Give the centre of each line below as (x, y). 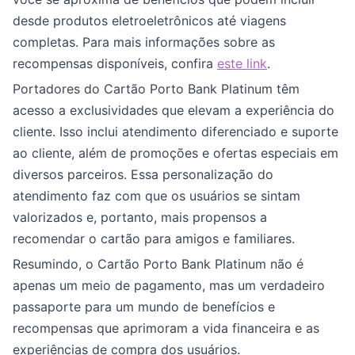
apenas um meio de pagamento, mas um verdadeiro (169, 285)
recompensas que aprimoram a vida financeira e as (166, 328)
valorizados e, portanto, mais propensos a (140, 217)
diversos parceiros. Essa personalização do (143, 174)
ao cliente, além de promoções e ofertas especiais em (176, 153)
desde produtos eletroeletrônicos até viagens (149, 21)
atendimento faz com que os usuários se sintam (157, 196)
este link (242, 63)
